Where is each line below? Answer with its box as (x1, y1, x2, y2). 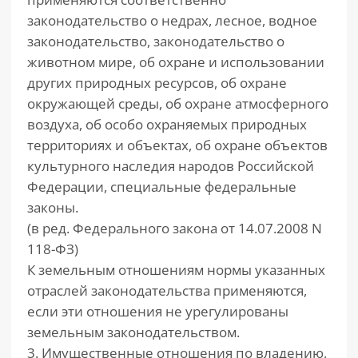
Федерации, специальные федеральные (27, 177, 296, 196)
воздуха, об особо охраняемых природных (27, 115, 307, 133)
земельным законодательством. (27, 323, 240, 341)
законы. (27, 198, 78, 217)
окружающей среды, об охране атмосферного (27, 94, 328, 113)
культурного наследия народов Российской (27, 157, 314, 175)
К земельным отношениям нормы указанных (27, 261, 325, 279)
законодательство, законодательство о (27, 32, 284, 50)
